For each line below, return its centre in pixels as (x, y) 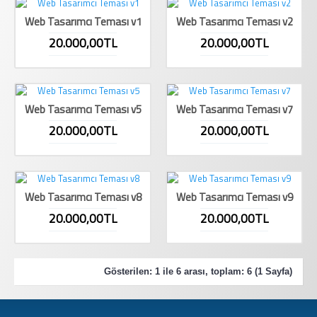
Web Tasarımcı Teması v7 (234, 109)
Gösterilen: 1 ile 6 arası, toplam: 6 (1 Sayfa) (198, 271)
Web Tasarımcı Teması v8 (83, 197)
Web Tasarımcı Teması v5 (83, 109)
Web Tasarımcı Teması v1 (83, 22)
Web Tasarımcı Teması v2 (234, 22)
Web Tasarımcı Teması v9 (234, 197)
